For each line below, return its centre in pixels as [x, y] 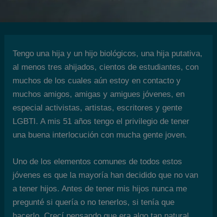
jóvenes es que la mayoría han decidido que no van [106, 175]
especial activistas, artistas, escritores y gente [98, 108]
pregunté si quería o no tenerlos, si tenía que [94, 202]
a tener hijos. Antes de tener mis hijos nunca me [100, 189]
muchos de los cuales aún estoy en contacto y [97, 81]
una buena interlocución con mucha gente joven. [100, 135]
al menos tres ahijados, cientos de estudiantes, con [106, 67]
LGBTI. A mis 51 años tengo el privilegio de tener [101, 121]
